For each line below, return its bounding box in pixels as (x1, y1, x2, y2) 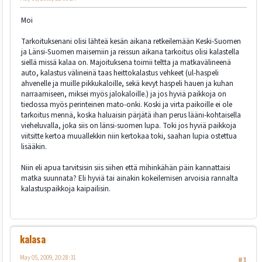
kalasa (20, 232, 46, 246)
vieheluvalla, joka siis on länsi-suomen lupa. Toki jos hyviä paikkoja (21, 120, 236, 132)
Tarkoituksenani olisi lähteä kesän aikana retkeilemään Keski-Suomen (21, 36, 241, 47)
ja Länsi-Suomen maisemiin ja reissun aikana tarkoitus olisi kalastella (21, 46, 239, 58)
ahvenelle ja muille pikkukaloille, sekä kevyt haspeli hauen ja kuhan (21, 78, 233, 89)
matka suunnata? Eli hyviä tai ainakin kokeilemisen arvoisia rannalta (21, 173, 238, 184)
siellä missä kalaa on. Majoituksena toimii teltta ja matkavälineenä (21, 57, 231, 68)
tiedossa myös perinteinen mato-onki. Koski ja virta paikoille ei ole (21, 99, 232, 111)
